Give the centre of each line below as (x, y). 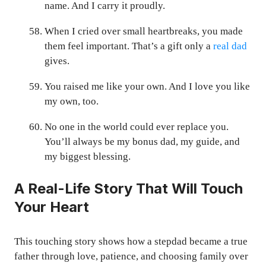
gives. (57, 61)
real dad (230, 46)
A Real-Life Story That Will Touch (129, 188)
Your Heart (52, 207)
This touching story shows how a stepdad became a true (131, 241)
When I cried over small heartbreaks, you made (144, 31)
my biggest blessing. (88, 157)
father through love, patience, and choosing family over (131, 256)
